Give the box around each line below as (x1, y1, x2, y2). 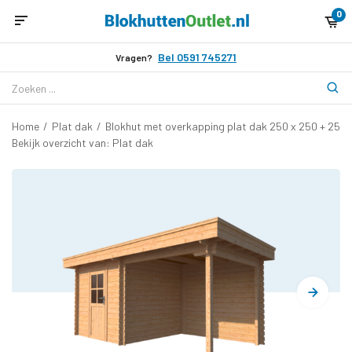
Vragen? (115, 52, 152, 63)
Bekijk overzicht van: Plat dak (12, 136, 153, 149)
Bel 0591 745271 (158, 50, 236, 64)
